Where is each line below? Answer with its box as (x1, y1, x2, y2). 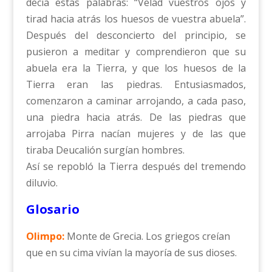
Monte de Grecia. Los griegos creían (64, 229, 230, 243)
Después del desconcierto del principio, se (25, 28, 246, 42)
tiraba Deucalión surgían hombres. (25, 143, 185, 157)
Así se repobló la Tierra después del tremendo (25, 159, 246, 173)
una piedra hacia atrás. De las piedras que (25, 110, 246, 124)
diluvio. (25, 175, 58, 189)
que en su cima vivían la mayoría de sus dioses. (25, 245, 237, 259)
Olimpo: (25, 229, 64, 243)
